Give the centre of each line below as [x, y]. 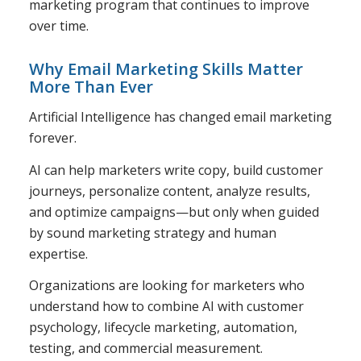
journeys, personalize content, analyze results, [169, 191]
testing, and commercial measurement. [145, 349]
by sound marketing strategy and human [152, 232]
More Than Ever [91, 86]
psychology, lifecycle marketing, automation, [163, 328]
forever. [52, 138]
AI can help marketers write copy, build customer [176, 170]
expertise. [58, 253]
